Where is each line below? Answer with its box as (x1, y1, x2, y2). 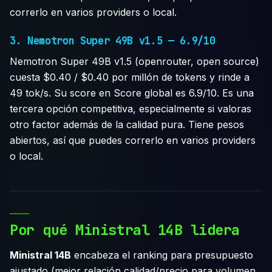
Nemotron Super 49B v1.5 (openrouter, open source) (10, 55, 259, 67)
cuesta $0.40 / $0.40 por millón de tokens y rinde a (10, 70, 250, 83)
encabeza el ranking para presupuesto (71, 249, 253, 262)
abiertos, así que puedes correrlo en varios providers (10, 134, 256, 146)
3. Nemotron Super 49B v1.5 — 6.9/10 (10, 33, 216, 47)
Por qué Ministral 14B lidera (10, 220, 240, 240)
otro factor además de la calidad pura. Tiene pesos (10, 118, 244, 131)
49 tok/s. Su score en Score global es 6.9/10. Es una (10, 86, 254, 99)
